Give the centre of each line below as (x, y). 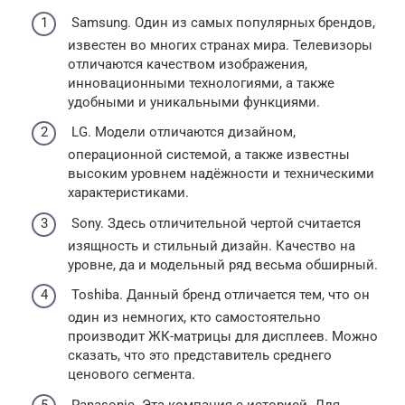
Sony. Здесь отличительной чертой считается (214, 223)
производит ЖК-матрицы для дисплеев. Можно (223, 337)
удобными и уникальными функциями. (194, 102)
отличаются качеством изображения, (188, 64)
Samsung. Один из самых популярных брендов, (221, 22)
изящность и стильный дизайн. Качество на (212, 245)
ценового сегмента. (132, 375)
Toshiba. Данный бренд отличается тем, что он (219, 295)
